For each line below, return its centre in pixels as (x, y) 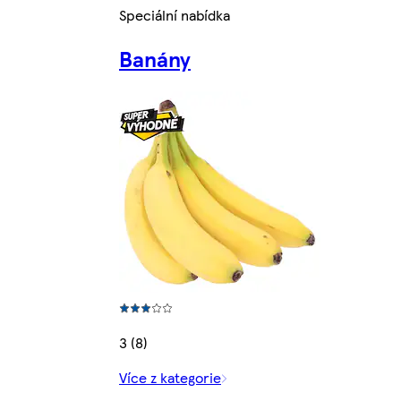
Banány (155, 58)
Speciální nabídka (175, 14)
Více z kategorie (170, 377)
